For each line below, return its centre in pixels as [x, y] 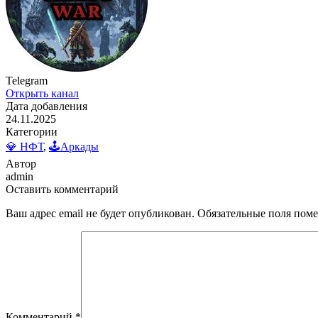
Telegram [27, 81]
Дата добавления [46, 106]
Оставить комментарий [62, 190]
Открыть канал [42, 94]
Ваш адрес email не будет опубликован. [100, 214]
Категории [32, 132]
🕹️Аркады [74, 147]
